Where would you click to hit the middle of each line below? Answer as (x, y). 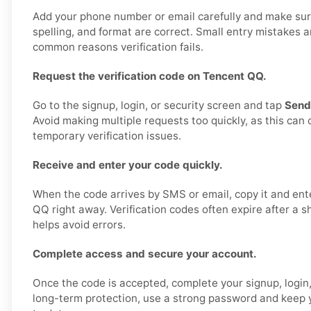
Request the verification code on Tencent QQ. (150, 76)
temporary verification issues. (107, 136)
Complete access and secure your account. (145, 254)
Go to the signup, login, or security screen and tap (159, 106)
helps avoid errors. (79, 225)
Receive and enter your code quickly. (128, 165)
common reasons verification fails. (118, 47)
